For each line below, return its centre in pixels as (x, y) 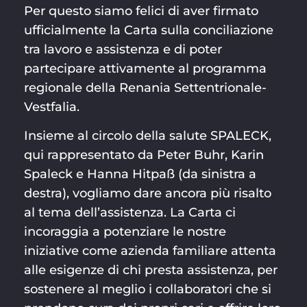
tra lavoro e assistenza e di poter (123, 49)
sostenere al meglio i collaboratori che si (147, 289)
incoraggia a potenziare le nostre (125, 231)
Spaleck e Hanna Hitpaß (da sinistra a (140, 174)
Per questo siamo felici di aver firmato (141, 11)
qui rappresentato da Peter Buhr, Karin (144, 155)
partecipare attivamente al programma (145, 68)
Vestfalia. (51, 107)
